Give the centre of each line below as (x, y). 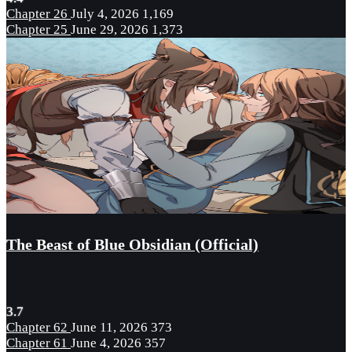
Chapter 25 (38, 30)
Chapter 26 (38, 14)
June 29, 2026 (110, 30)
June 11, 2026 (109, 328)
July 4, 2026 (105, 14)
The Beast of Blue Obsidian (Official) (132, 245)
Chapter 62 (38, 328)
